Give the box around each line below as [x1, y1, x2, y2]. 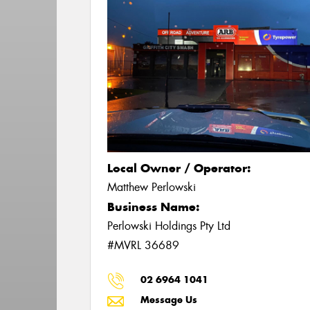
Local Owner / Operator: [107, 161, 251, 176]
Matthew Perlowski [107, 180, 197, 194]
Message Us [140, 293, 198, 306]
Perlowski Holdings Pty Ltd [107, 219, 231, 233]
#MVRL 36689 [107, 238, 180, 253]
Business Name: [107, 199, 200, 215]
